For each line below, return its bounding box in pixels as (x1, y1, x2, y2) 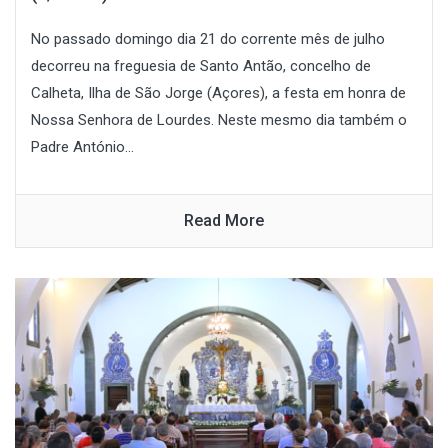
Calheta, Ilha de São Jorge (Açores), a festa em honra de (31, 83, 406, 102)
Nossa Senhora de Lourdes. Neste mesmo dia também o (31, 110, 407, 129)
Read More (184, 210, 264, 230)
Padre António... (31, 137, 134, 156)
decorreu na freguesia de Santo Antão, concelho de (31, 56, 371, 75)
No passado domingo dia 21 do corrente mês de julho (31, 29, 385, 48)
